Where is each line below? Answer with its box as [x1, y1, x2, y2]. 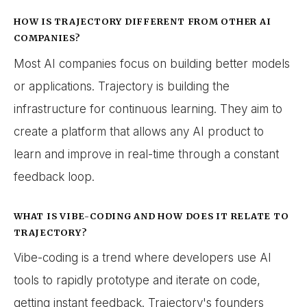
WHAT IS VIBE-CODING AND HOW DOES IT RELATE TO [14, 210, 289, 221]
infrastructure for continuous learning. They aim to [14, 101, 282, 116]
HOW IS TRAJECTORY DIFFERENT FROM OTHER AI [14, 16, 271, 27]
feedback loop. [14, 169, 95, 184]
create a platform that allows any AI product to [14, 124, 264, 138]
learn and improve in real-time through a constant [14, 147, 279, 161]
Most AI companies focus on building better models [14, 56, 290, 71]
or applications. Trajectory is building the [14, 79, 230, 93]
